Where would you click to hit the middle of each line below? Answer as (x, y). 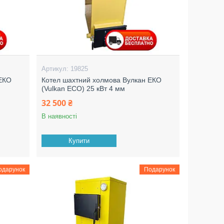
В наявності (59, 116)
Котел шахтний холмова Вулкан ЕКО (102, 80)
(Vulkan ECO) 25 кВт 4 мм (83, 88)
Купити (79, 141)
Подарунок (159, 169)
